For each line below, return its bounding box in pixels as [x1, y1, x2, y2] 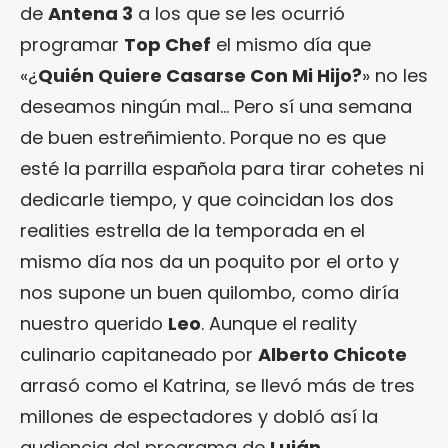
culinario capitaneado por [20, 341, 258, 367]
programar [20, 31, 124, 57]
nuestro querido [20, 310, 168, 336]
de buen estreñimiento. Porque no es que [20, 124, 386, 150]
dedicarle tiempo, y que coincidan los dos [20, 186, 394, 212]
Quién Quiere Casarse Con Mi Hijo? [38, 62, 362, 88]
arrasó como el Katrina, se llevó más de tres [20, 372, 415, 398]
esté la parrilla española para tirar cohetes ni [20, 155, 424, 181]
